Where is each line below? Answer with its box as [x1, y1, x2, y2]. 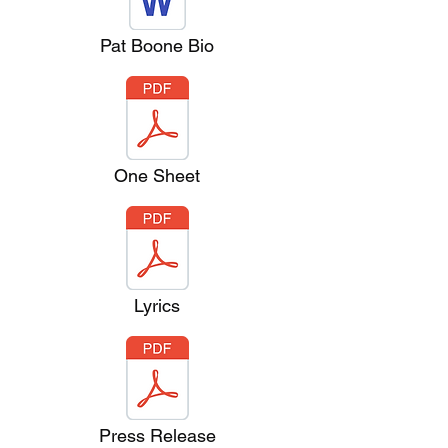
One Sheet [114, 165, 200, 186]
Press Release [98, 425, 216, 446]
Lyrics [134, 295, 180, 316]
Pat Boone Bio [100, 35, 214, 56]
